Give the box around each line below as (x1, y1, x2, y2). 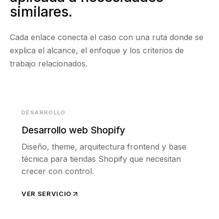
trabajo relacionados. (10, 59, 88, 69)
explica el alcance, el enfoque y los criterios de (10, 45, 184, 56)
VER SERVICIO (22, 190, 71, 198)
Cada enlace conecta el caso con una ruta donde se (10, 32, 203, 43)
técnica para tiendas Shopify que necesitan (22, 154, 181, 164)
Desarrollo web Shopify (22, 124, 125, 136)
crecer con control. (22, 166, 94, 176)
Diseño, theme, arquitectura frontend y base (22, 142, 186, 152)
